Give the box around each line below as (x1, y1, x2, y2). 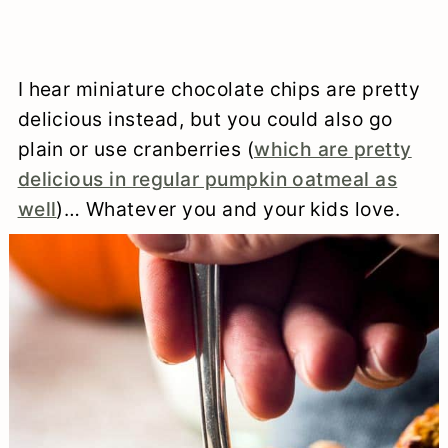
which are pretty (254, 137, 412, 162)
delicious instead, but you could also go (17, 107, 393, 132)
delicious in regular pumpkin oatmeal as (17, 167, 398, 192)
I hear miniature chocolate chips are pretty (17, 77, 421, 102)
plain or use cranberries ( (17, 137, 255, 162)
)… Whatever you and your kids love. (56, 197, 401, 222)
